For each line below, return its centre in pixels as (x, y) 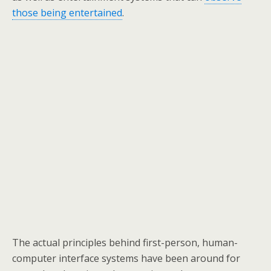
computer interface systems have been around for (126, 258)
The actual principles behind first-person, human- (125, 243)
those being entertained (67, 13)
